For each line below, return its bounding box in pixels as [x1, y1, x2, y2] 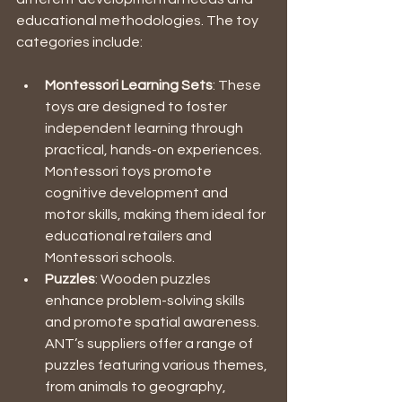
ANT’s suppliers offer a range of [45, 336, 256, 351]
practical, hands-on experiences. [45, 142, 265, 157]
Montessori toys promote [45, 163, 214, 179]
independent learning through [45, 120, 246, 135]
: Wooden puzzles [95, 271, 214, 286]
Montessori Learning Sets [45, 77, 213, 92]
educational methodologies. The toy [16, 13, 261, 28]
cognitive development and [45, 185, 231, 200]
